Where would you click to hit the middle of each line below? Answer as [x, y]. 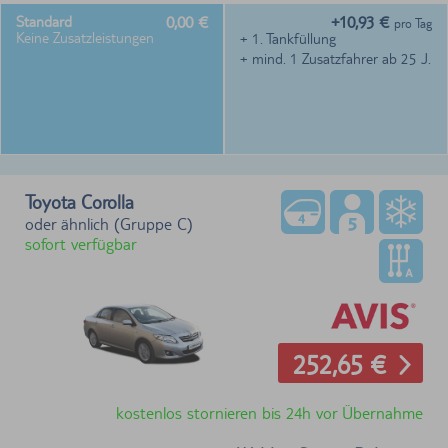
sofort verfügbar [81, 244]
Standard [44, 22]
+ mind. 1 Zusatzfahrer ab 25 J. [335, 59]
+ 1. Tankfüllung [288, 39]
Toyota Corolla [79, 202]
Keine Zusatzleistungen [85, 38]
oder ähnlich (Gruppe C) [109, 224]
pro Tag [413, 24]
